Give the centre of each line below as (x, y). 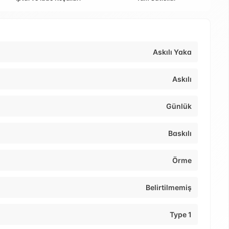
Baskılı (180, 133)
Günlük (179, 106)
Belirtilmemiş (169, 188)
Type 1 (181, 215)
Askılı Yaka (172, 52)
